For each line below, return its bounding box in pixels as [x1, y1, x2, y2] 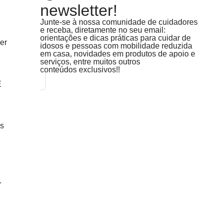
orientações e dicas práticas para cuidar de [40, 34, 191, 42]
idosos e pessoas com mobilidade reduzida [40, 42, 192, 50]
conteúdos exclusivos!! [40, 65, 120, 74]
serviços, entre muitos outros [40, 57, 140, 66]
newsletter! [40, 1, 117, 19]
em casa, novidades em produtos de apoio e [40, 50, 195, 58]
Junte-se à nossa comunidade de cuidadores [40, 18, 198, 26]
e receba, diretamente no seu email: [40, 26, 166, 34]
